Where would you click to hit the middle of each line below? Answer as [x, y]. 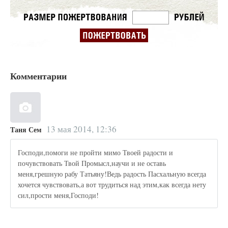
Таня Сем [26, 129]
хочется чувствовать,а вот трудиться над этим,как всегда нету [112, 184]
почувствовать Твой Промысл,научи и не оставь [92, 163]
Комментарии [38, 76]
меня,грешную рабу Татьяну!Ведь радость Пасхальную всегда [112, 174]
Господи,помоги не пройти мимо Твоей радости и [96, 152]
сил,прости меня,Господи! [59, 195]
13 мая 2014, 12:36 [81, 129]
